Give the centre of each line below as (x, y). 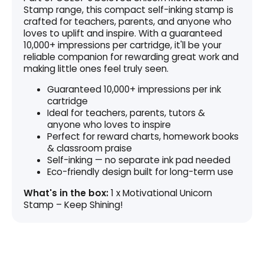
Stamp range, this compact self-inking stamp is (128, 10)
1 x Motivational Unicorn (160, 193)
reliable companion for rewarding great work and (131, 57)
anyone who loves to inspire (109, 125)
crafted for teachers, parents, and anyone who (128, 22)
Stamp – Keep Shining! (73, 204)
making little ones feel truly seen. (96, 69)
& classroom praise (90, 148)
